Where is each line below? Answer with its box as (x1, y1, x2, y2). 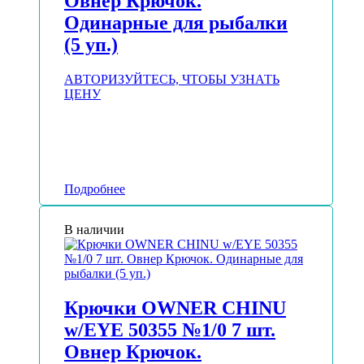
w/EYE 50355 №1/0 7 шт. (64, 319, 275, 341)
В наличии (64, 223, 124, 237)
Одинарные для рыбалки (64, 12, 288, 34)
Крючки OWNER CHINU (64, 297, 286, 319)
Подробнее (64, 182, 125, 197)
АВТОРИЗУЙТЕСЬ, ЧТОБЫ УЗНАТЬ (64, 72, 279, 87)
